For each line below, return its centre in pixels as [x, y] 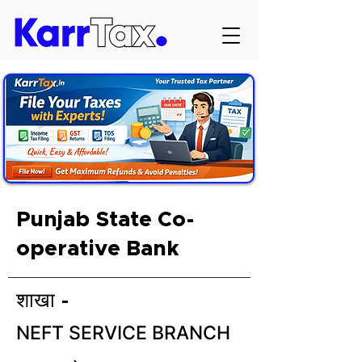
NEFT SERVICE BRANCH [123, 333]
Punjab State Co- [105, 220]
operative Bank [98, 249]
